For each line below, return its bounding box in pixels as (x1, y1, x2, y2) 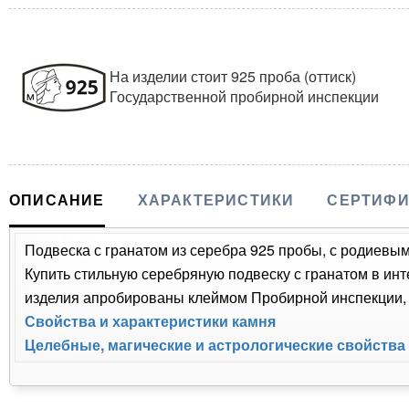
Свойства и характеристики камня (25, 310, 276, 332)
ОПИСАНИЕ (9, 189, 105, 211)
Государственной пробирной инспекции (110, 86, 379, 108)
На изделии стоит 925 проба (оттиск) (110, 66, 356, 88)
